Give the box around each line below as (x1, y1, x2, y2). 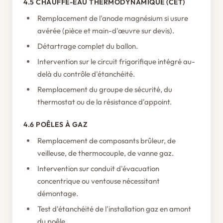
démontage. (37, 189, 78, 198)
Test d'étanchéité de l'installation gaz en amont (37, 204, 191, 214)
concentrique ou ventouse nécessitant (37, 176, 160, 186)
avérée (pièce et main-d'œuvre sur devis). (37, 26, 174, 35)
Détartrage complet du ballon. (37, 41, 138, 51)
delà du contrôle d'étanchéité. (37, 69, 135, 79)
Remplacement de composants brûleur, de (37, 136, 176, 145)
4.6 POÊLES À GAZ (23, 120, 87, 129)
